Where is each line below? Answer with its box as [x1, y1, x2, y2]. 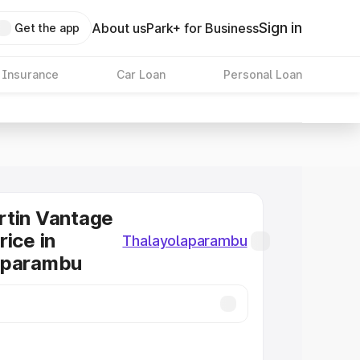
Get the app [14, 21, 80, 35]
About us [92, 20, 147, 36]
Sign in [259, 19, 302, 36]
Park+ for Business [146, 20, 260, 36]
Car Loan [116, 67, 166, 81]
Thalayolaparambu [122, 232, 247, 249]
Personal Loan [223, 67, 302, 81]
